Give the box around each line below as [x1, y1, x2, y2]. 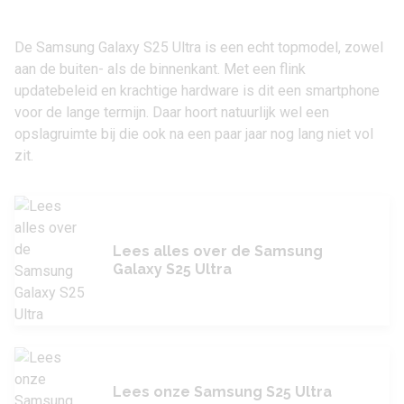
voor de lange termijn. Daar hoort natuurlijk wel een [14, 104, 329, 122]
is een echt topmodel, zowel [201, 39, 383, 57]
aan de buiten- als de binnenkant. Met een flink [14, 60, 306, 78]
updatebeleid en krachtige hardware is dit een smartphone [14, 82, 380, 100]
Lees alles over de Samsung [113, 243, 323, 261]
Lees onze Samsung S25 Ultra [113, 383, 332, 401]
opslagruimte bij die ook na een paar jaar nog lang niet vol [14, 125, 373, 143]
